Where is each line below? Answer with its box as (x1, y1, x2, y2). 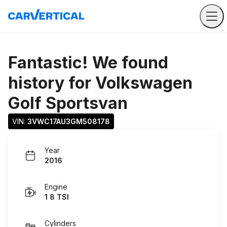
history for (8, 73, 95, 93)
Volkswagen (95, 73, 193, 93)
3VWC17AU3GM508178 (27, 117, 110, 126)
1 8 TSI (45, 193, 69, 201)
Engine (45, 182, 67, 191)
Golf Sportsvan (8, 93, 128, 113)
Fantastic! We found (8, 53, 168, 72)
